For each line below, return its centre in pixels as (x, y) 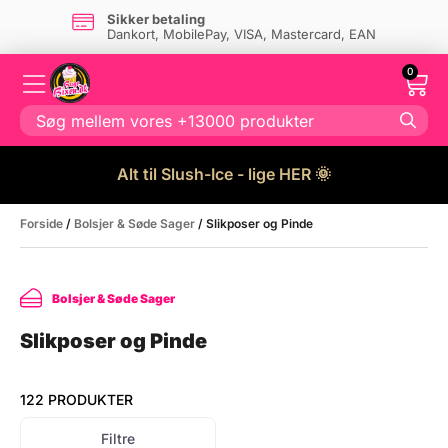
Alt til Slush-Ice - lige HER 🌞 (224, 174)
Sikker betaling (155, 19)
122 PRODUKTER (76, 399)
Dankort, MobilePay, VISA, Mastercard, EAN (241, 34)
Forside (41, 223)
